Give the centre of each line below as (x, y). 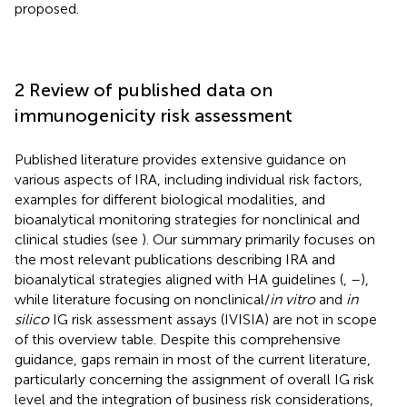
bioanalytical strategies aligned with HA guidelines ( (179, 279)
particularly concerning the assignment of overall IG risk (194, 379)
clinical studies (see (78, 239)
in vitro (293, 299)
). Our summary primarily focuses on (258, 239)
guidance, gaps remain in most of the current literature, (193, 359)
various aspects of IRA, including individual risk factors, (189, 179)
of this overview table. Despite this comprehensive (178, 339)
